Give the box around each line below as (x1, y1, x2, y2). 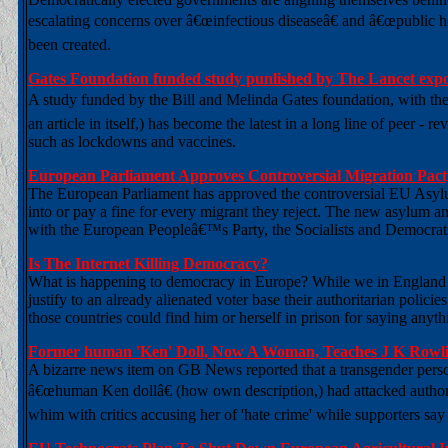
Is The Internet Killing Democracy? (28, 255, 268, 272)
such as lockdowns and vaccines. (28, 133, 236, 150)
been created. (28, 36, 111, 53)
